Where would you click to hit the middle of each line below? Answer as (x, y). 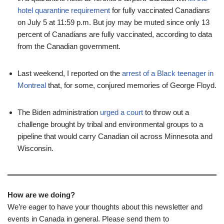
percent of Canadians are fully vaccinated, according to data (115, 34)
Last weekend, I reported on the (69, 73)
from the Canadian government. (69, 46)
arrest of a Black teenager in (167, 73)
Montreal (32, 85)
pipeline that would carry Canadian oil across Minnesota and (115, 136)
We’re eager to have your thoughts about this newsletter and (105, 207)
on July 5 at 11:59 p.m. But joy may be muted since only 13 (113, 22)
